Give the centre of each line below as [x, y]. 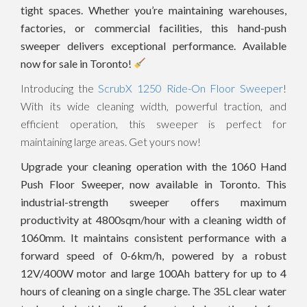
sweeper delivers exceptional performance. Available [153, 45]
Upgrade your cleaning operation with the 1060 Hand [153, 166]
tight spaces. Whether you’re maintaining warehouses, [153, 10]
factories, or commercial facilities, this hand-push [153, 27]
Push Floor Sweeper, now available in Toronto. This [153, 184]
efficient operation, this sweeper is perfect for [153, 123]
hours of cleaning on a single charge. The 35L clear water [153, 291]
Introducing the [60, 88]
